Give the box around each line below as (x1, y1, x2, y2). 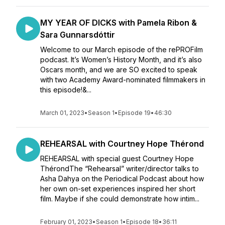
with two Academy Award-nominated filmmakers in (40, 75, 205, 84)
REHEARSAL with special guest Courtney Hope (40, 154, 194, 163)
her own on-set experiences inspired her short (40, 184, 195, 193)
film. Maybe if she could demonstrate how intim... (40, 194, 199, 203)
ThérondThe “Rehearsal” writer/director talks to (40, 164, 199, 173)
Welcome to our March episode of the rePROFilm (40, 45, 203, 54)
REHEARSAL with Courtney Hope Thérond (40, 139, 204, 149)
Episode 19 (118, 109, 151, 117)
